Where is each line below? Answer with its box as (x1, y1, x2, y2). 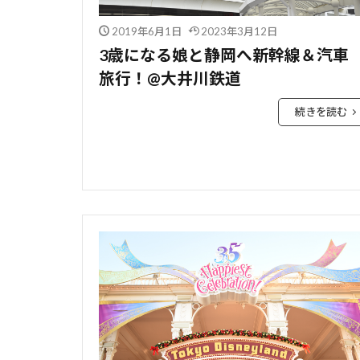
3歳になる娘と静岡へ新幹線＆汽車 (99, 45, 349, 65)
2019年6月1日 (111, 25, 182, 39)
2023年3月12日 (201, 25, 277, 39)
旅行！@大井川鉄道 (99, 68, 241, 88)
